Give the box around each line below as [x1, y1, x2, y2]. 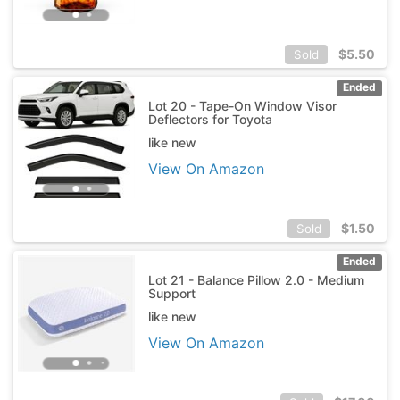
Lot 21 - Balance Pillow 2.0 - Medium [147, 271, 364, 287]
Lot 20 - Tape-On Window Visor [147, 97, 337, 113]
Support [147, 285, 196, 301]
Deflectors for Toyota [147, 111, 272, 127]
